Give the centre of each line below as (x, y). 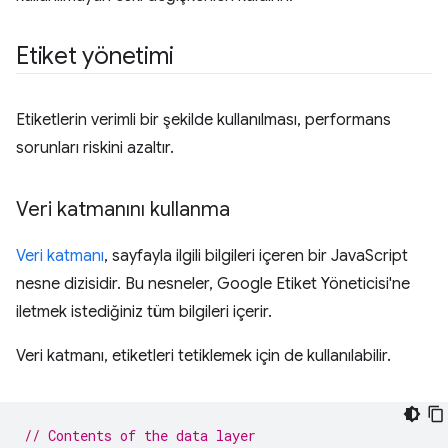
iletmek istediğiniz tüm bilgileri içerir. (144, 312)
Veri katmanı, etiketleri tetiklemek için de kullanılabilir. (203, 356)
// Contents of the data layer (140, 436)
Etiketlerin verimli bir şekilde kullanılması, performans (203, 120)
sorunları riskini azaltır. (95, 148)
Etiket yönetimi (95, 56)
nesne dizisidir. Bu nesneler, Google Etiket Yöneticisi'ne (213, 284)
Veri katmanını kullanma (123, 210)
